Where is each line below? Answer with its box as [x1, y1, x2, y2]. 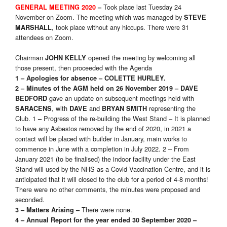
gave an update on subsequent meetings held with [49, 93, 194, 103]
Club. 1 [15, 113, 36, 124]
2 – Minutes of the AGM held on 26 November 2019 [15, 84, 173, 93]
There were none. [82, 205, 132, 215]
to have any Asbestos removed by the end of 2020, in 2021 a [15, 124, 191, 134]
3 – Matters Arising [15, 205, 74, 215]
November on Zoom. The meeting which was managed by [15, 12, 184, 22]
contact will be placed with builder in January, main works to [15, 134, 187, 144]
